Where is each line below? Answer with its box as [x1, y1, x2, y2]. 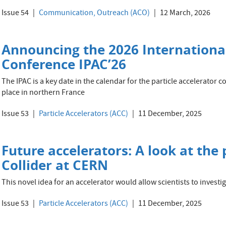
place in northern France [2, 87, 85, 99]
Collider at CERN [2, 156, 108, 174]
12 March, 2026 [158, 8, 211, 20]
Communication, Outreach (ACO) [39, 8, 150, 20]
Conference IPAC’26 [2, 55, 127, 73]
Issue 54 [2, 8, 29, 20]
